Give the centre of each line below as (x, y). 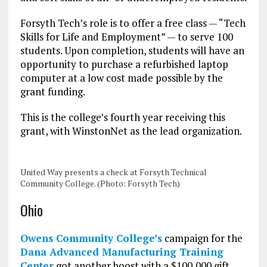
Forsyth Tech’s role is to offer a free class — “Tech (133, 23)
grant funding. (52, 92)
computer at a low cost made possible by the (121, 78)
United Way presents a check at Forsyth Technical (113, 172)
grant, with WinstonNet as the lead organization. (131, 131)
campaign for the (202, 238)
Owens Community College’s (91, 238)
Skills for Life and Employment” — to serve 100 (126, 37)
